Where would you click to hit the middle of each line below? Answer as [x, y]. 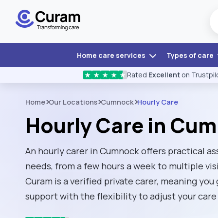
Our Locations [73, 102]
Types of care [191, 55]
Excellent [164, 75]
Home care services [112, 55]
